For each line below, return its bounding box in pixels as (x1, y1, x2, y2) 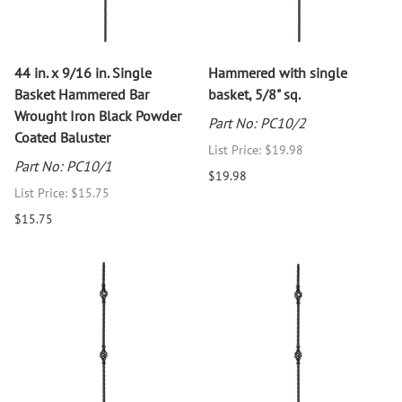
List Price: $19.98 (208, 141, 303, 158)
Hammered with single (208, 63, 347, 82)
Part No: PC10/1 (14, 156, 112, 175)
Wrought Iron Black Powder (14, 106, 181, 125)
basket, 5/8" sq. (208, 84, 301, 103)
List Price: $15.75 (14, 184, 109, 201)
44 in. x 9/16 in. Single (14, 63, 152, 82)
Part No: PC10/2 (208, 113, 306, 132)
